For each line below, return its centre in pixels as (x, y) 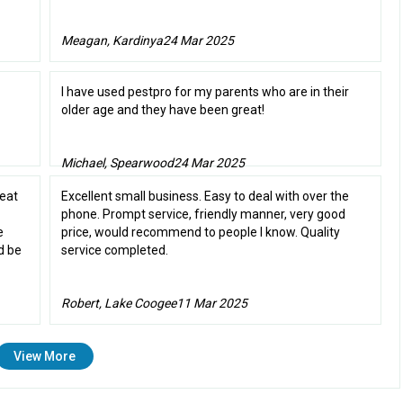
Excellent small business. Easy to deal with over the (205, 197)
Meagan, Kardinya (112, 41)
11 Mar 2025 (211, 304)
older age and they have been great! (162, 110)
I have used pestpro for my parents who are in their (205, 92)
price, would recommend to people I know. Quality (200, 233)
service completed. (114, 251)
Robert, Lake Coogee (118, 304)
